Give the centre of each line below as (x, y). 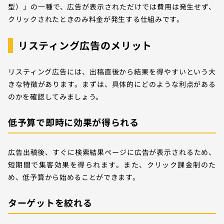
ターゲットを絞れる (50, 202)
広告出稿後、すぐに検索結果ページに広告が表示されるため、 (112, 152)
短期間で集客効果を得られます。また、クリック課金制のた (112, 164)
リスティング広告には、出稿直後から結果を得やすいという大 (112, 71)
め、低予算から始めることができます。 (74, 177)
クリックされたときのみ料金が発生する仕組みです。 (96, 19)
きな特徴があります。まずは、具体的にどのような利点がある (112, 84)
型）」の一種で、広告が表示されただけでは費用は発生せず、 (112, 6)
